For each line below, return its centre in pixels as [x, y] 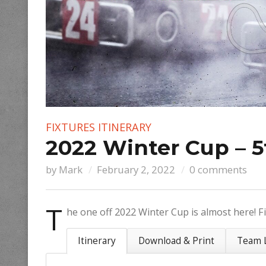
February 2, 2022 [136, 169]
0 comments [218, 169]
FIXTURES [70, 127]
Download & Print [176, 240]
